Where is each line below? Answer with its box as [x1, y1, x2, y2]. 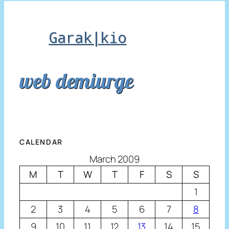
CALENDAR [19, 137, 63, 147]
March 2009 [89, 152, 140, 166]
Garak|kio [49, 27, 127, 47]
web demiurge [19, 67, 133, 94]
